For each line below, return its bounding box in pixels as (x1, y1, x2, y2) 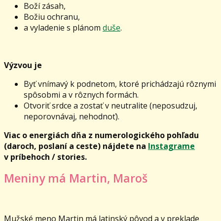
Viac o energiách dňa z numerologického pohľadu (4, 130, 199, 141)
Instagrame (148, 141, 195, 152)
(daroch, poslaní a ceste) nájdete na (4, 141, 148, 152)
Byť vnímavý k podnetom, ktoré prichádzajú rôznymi (24, 78, 216, 90)
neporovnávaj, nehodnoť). (24, 111, 119, 122)
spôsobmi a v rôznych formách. (24, 89, 139, 101)
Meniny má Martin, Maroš (4, 170, 147, 186)
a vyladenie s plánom (24, 22, 103, 34)
